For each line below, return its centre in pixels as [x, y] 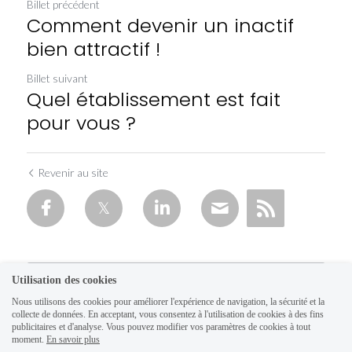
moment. [28, 339]
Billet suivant [57, 79]
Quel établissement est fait [154, 100]
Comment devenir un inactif [160, 26]
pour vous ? [81, 123]
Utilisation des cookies [64, 280]
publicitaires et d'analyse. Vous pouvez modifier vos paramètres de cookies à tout [161, 327]
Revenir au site [73, 173]
